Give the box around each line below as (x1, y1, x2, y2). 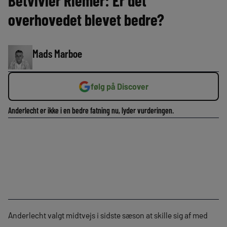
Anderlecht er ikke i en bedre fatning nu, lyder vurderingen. (8, 105, 174, 115)
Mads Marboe (32, 47, 82, 60)
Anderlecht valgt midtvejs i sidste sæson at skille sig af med (8, 210, 208, 220)
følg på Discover (91, 82, 148, 91)
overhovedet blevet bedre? (8, 10, 164, 29)
